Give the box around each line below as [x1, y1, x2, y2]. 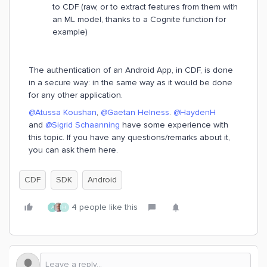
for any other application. [29, 90, 125, 100]
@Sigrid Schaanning [45, 120, 120, 130]
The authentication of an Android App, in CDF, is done [29, 65, 233, 75]
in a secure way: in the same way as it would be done [29, 77, 232, 88]
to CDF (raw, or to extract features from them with [52, 2, 238, 12]
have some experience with [120, 120, 228, 130]
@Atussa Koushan [29, 107, 97, 117]
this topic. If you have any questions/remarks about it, [29, 132, 230, 142]
